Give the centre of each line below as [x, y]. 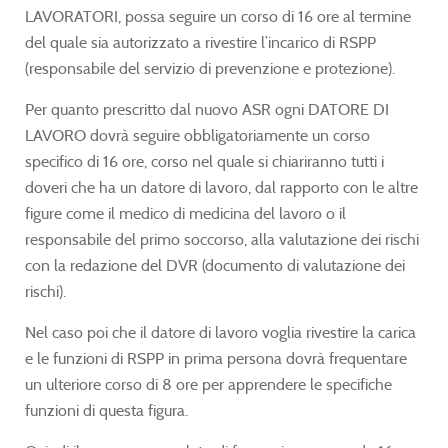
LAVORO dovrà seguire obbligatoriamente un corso [197, 135]
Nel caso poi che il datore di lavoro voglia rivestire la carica [220, 332]
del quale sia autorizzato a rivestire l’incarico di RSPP [200, 42]
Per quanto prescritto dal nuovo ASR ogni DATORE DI [207, 109]
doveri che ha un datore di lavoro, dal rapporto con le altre [221, 187]
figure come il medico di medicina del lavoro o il [185, 213]
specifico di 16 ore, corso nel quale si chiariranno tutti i [204, 161]
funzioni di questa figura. [106, 410]
